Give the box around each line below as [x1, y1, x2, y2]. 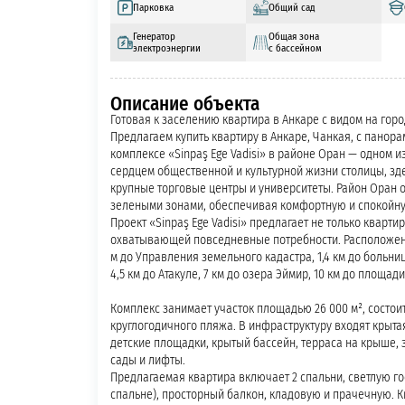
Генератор [132, 28, 175, 43]
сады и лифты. [109, 351, 185, 370]
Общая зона [268, 28, 319, 43]
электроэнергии [132, 40, 201, 55]
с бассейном [268, 40, 322, 55]
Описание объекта [109, 89, 259, 118]
